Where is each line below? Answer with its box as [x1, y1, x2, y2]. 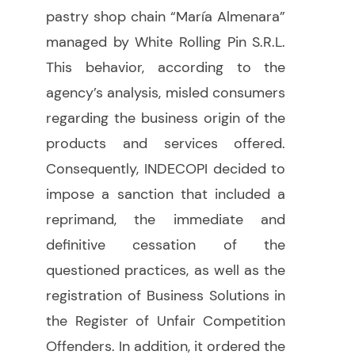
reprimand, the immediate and [46, 210, 286, 230]
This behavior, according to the [46, 58, 286, 78]
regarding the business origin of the [46, 109, 286, 128]
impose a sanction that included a [46, 185, 286, 204]
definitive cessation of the [46, 235, 286, 255]
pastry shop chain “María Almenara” [46, 7, 286, 27]
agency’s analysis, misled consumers [46, 83, 286, 103]
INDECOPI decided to [143, 159, 286, 179]
